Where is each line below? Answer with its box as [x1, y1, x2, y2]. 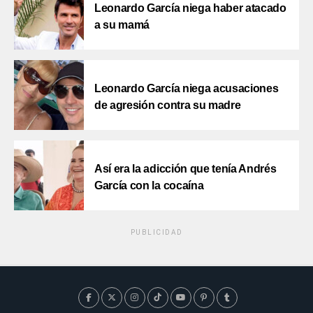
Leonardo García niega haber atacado [94, 2, 286, 15]
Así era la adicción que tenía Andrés [94, 163, 277, 175]
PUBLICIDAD [130, 228, 183, 237]
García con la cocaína [94, 180, 204, 192]
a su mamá [94, 19, 150, 31]
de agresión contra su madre [94, 99, 241, 112]
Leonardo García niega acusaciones [94, 82, 279, 95]
